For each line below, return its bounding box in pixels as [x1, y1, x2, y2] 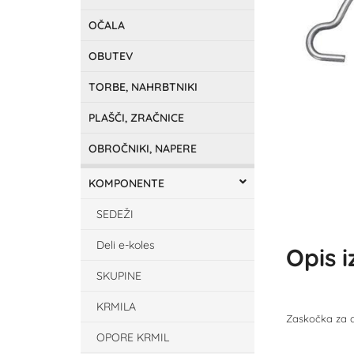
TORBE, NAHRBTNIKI [88, 80, 198, 94]
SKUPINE [96, 269, 141, 283]
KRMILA [96, 299, 136, 314]
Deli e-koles [96, 238, 155, 252]
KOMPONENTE [88, 176, 164, 190]
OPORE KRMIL [96, 330, 169, 345]
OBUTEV [88, 49, 133, 63]
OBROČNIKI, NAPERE [88, 141, 197, 156]
